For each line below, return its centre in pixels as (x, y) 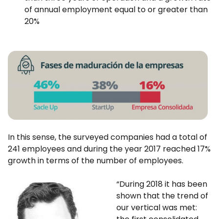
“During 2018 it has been (162, 184)
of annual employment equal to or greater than (116, 10)
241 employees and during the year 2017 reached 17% (109, 149)
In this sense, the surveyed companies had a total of (108, 137)
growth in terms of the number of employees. (96, 161)
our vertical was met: (157, 208)
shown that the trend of (162, 196)
